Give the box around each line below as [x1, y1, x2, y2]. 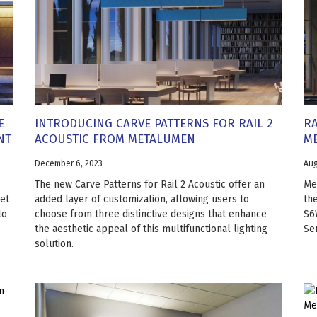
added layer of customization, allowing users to [35, 193, 249, 206]
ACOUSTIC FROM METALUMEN [35, 132, 195, 147]
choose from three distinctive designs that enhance [35, 208, 267, 221]
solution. [35, 238, 74, 250]
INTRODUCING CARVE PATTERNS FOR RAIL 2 [35, 116, 273, 132]
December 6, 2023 [35, 158, 103, 169]
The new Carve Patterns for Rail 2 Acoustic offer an [35, 178, 265, 191]
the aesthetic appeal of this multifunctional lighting [35, 223, 267, 236]
